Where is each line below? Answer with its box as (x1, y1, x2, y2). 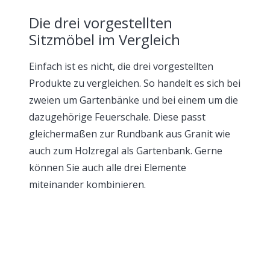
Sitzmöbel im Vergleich (29, 30, 180, 49)
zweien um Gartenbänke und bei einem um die (29, 93, 238, 107)
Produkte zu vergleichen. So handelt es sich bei (29, 77, 240, 90)
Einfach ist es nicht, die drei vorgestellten (29, 60, 213, 73)
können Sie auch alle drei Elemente (29, 161, 186, 174)
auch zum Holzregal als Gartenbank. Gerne (29, 144, 222, 157)
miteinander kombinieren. (29, 178, 146, 191)
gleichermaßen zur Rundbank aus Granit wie (29, 127, 230, 140)
